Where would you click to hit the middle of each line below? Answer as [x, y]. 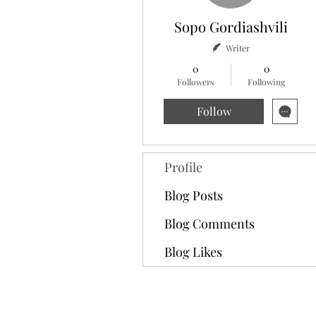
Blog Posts [194, 195]
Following [266, 82]
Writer [237, 48]
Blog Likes [193, 252]
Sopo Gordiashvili [231, 26]
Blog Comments [209, 224]
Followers [195, 82]
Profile [183, 167]
